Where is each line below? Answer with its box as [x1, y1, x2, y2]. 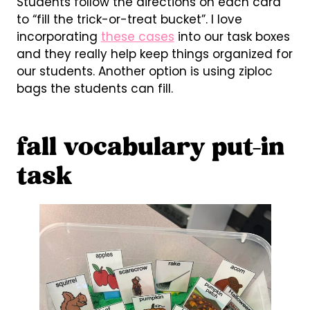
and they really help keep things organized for [16, 45, 293, 62]
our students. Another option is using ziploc [16, 62, 273, 80]
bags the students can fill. [16, 80, 173, 97]
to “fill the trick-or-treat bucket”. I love [16, 10, 242, 28]
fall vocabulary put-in [16, 136, 284, 161]
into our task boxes [174, 28, 290, 45]
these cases [100, 28, 174, 45]
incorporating [16, 28, 101, 45]
